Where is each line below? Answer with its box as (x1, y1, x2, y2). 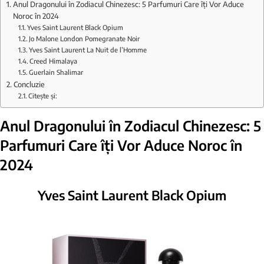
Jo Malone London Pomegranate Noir (29, 34, 140, 43)
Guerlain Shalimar (29, 67, 84, 77)
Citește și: (28, 91, 58, 100)
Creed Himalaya (29, 56, 78, 65)
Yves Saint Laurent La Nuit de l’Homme (29, 45, 147, 54)
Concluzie (13, 79, 45, 89)
